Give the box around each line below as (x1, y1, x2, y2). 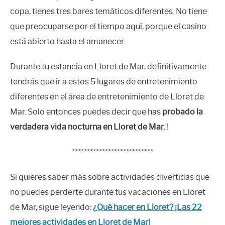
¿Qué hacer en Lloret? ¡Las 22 (93, 202, 202, 212)
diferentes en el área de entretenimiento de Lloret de (10, 92, 204, 102)
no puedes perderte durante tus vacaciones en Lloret (10, 187, 205, 197)
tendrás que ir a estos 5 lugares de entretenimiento (10, 77, 197, 87)
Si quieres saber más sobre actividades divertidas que (10, 172, 209, 182)
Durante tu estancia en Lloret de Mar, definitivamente (10, 62, 206, 72)
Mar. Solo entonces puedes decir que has (10, 107, 162, 117)
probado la (162, 107, 203, 117)
